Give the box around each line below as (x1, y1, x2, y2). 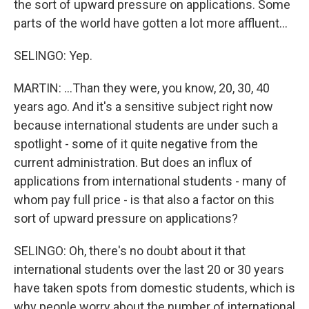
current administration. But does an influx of (14, 155, 252, 170)
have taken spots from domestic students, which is (14, 281, 295, 295)
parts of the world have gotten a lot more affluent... (14, 16, 288, 30)
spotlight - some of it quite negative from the (14, 137, 258, 151)
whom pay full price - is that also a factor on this (14, 192, 275, 207)
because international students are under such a (14, 118, 278, 132)
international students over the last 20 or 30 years (14, 262, 284, 277)
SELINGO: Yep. (14, 48, 92, 63)
